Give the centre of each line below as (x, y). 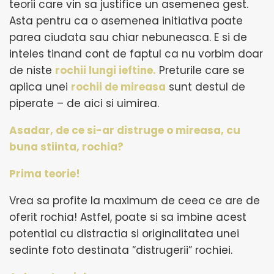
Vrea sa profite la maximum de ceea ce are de (135, 201)
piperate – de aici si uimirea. (84, 103)
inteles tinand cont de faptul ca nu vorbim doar (136, 54)
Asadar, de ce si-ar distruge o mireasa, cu (125, 130)
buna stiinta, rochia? (66, 147)
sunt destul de (206, 87)
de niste (32, 70)
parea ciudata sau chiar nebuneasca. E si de (128, 37)
